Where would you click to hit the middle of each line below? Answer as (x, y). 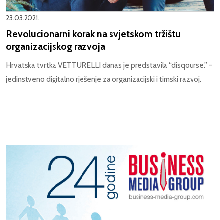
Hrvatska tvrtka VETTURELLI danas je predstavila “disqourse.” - (109, 65)
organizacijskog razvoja (55, 46)
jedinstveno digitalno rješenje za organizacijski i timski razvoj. (104, 79)
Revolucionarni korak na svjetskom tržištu (93, 34)
